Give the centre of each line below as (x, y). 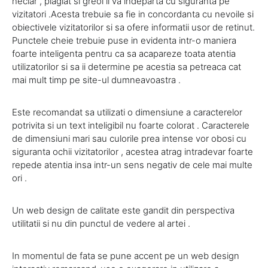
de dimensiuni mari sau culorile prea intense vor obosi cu (129, 139)
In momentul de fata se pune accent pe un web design (126, 256)
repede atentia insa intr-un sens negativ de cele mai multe (132, 165)
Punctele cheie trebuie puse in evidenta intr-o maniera (124, 41)
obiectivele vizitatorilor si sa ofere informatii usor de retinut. (133, 28)
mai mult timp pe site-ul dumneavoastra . (96, 80)
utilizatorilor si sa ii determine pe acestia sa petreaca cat (127, 67)
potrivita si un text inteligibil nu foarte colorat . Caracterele (131, 126)
